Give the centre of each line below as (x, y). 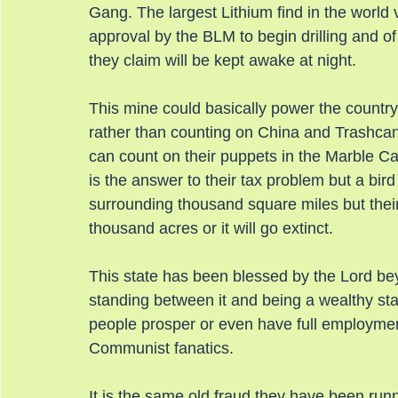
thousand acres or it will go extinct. (211, 228)
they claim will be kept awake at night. (223, 60)
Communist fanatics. (161, 348)
